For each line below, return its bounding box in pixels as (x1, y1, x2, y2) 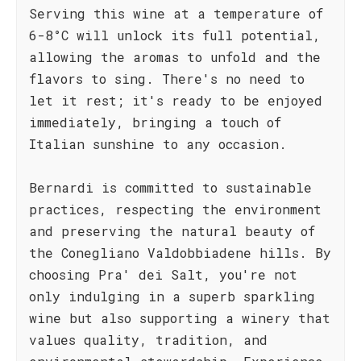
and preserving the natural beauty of (29, 222, 315, 239)
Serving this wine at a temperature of (29, 5, 323, 22)
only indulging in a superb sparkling (29, 288, 315, 305)
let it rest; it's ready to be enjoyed (29, 92, 322, 109)
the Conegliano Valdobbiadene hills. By (29, 244, 331, 261)
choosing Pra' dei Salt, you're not (29, 266, 297, 283)
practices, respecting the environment (29, 201, 322, 218)
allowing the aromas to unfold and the (29, 48, 321, 65)
